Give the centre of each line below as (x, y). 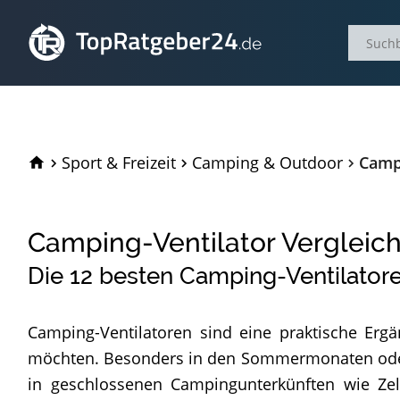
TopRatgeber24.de (120, 161)
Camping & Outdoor (267, 162)
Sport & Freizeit (119, 162)
